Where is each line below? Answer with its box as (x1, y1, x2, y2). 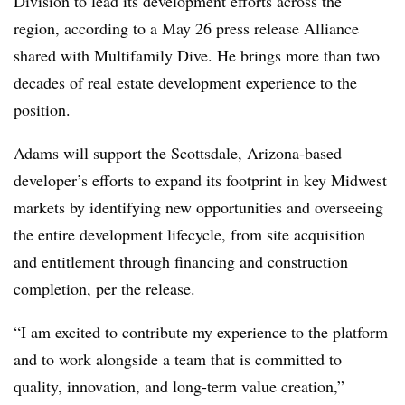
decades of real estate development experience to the (14, 71, 357, 93)
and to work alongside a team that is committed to (14, 348, 342, 370)
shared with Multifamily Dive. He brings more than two (14, 44, 380, 66)
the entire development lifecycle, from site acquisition (14, 223, 365, 245)
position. (14, 99, 71, 120)
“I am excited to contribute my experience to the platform (14, 321, 388, 343)
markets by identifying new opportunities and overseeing (14, 196, 383, 218)
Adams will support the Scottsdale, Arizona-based (14, 142, 342, 164)
